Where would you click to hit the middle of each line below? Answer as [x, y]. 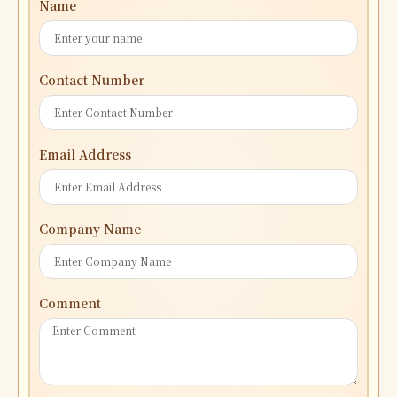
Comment [70, 303]
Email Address [85, 154]
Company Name [90, 228]
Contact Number [92, 79]
